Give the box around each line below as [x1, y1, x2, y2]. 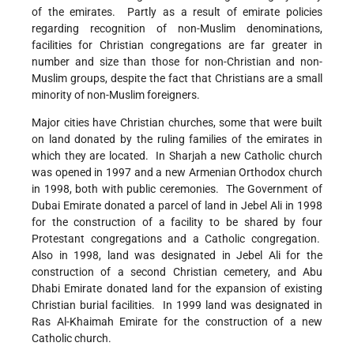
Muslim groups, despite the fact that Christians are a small [32, 72, 322, 85]
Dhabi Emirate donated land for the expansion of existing [32, 282, 322, 296]
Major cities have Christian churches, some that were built [32, 116, 322, 130]
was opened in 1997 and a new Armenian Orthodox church [32, 166, 322, 179]
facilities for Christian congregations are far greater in [32, 39, 322, 52]
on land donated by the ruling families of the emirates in [32, 133, 322, 146]
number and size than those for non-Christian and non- [32, 55, 322, 69]
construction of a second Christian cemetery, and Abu [32, 265, 322, 279]
